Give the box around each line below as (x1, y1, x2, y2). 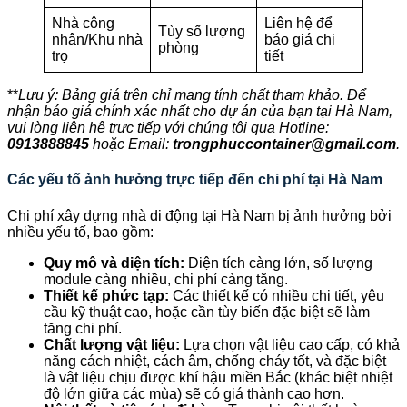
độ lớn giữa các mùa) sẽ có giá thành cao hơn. (44, 385, 344, 402)
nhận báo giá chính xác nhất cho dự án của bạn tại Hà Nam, (7, 104, 392, 120)
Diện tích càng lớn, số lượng (184, 254, 372, 271)
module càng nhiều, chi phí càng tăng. (44, 271, 288, 287)
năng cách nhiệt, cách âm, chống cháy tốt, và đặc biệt (44, 352, 386, 369)
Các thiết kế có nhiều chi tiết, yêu (169, 287, 384, 303)
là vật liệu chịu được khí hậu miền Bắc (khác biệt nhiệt (44, 369, 392, 385)
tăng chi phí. (44, 320, 122, 336)
